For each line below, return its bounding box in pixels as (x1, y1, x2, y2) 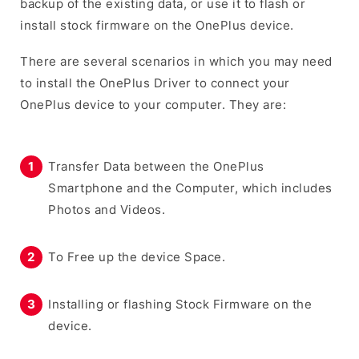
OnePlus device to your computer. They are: (20, 96, 286, 112)
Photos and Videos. (48, 201, 165, 217)
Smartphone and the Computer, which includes (48, 179, 333, 196)
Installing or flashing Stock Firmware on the (48, 296, 312, 312)
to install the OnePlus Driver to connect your (20, 75, 290, 91)
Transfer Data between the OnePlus (48, 158, 264, 174)
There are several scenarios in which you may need (20, 53, 333, 69)
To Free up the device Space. (48, 248, 225, 264)
